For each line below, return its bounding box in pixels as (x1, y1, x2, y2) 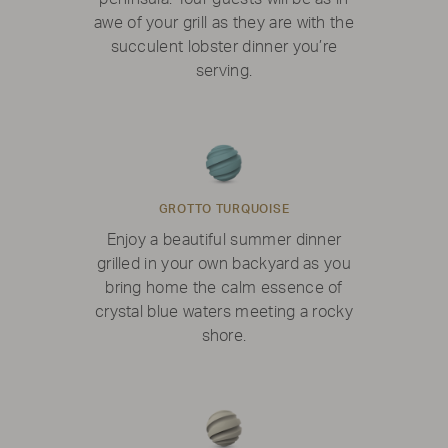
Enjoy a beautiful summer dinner (106, 232, 342, 249)
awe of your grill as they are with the (93, 15, 355, 32)
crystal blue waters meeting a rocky (94, 304, 354, 321)
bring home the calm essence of (105, 280, 343, 297)
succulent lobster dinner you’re (110, 39, 338, 56)
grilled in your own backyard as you (96, 256, 352, 273)
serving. (195, 63, 253, 80)
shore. (201, 328, 247, 345)
